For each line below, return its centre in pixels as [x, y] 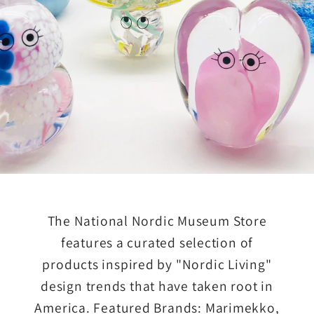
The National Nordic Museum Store [157, 221]
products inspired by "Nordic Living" [157, 265]
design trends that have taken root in [157, 286]
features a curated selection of [157, 243]
